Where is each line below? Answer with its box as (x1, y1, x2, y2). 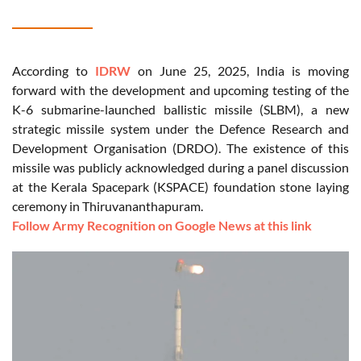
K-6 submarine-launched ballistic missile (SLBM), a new (12, 102, 349, 118)
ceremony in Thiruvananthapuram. (12, 198, 203, 214)
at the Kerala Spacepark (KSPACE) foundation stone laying (12, 179, 349, 195)
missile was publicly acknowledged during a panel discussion (12, 160, 349, 176)
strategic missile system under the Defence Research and (12, 121, 349, 137)
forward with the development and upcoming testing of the (12, 82, 349, 98)
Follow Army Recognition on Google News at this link (12, 218, 312, 234)
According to (12, 63, 95, 79)
